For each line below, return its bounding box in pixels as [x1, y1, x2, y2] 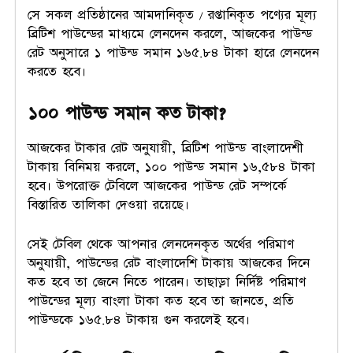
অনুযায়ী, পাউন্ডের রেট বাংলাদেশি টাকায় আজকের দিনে [28, 254, 310, 272]
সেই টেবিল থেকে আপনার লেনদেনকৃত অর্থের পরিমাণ [28, 235, 294, 253]
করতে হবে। [28, 62, 86, 80]
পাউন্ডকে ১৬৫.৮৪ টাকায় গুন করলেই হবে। [28, 310, 250, 329]
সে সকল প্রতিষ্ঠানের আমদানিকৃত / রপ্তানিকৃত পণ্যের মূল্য [28, 6, 317, 24]
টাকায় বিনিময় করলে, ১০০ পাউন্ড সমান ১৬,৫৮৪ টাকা [28, 158, 315, 176]
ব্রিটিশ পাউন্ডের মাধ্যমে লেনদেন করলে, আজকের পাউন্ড [28, 24, 312, 43]
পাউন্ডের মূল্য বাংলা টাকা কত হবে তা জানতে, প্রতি [28, 292, 294, 310]
